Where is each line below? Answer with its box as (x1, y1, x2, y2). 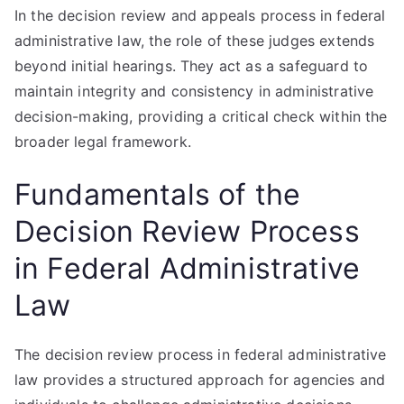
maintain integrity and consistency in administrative (14, 82, 374, 100)
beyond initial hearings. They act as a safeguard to (14, 57, 369, 75)
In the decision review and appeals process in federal (14, 6, 386, 24)
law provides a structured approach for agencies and (14, 371, 386, 389)
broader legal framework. (14, 133, 191, 151)
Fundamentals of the (14, 177, 301, 212)
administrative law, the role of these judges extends (14, 32, 375, 50)
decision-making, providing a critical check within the (14, 107, 388, 125)
